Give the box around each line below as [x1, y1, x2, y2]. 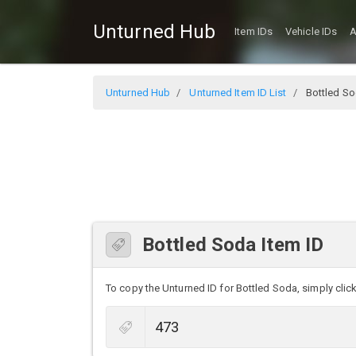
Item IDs [234, 25, 273, 38]
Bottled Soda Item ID [142, 233, 323, 256]
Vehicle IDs [285, 25, 338, 38]
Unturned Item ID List [189, 86, 287, 99]
